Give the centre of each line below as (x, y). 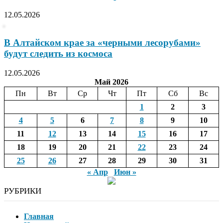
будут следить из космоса (58, 54)
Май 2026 (111, 82)
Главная (39, 217)
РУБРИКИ (23, 191)
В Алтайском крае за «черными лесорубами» (102, 43)
